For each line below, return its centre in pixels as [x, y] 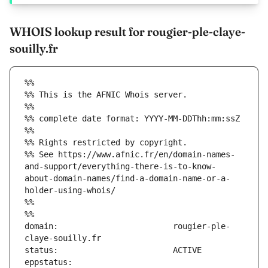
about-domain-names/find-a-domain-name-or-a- [127, 179]
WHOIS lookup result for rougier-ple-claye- [127, 32]
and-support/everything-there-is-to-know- [120, 167]
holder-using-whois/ [70, 191]
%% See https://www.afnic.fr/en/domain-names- [130, 155]
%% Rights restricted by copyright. [106, 143]
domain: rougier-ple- [127, 226]
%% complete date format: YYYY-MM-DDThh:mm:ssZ [132, 119]
